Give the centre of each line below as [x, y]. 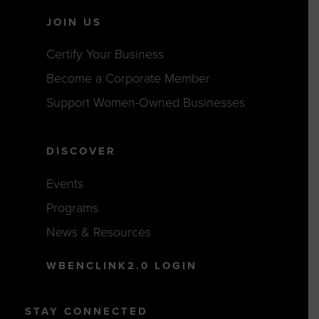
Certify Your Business [105, 54]
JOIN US [74, 22]
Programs [73, 208]
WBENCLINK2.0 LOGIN [122, 265]
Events [65, 183]
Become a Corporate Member [129, 79]
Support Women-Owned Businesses [146, 103]
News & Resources [99, 232]
